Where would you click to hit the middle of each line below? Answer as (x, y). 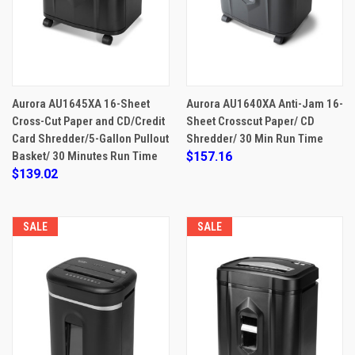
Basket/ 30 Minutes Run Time (85, 156)
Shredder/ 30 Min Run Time (254, 138)
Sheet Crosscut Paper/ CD (250, 121)
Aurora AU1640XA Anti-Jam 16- (264, 103)
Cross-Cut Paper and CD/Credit (88, 121)
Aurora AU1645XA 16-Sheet (81, 103)
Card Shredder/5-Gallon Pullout (90, 138)
